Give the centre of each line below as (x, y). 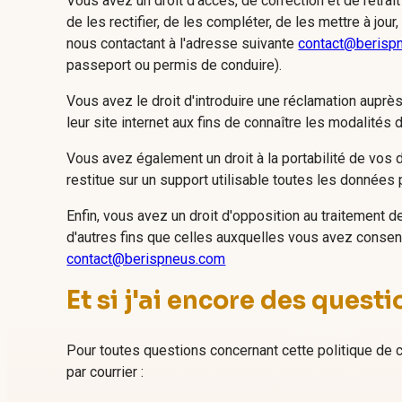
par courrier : (105, 371)
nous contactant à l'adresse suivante (183, 44)
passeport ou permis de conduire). (175, 66)
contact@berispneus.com (146, 259)
